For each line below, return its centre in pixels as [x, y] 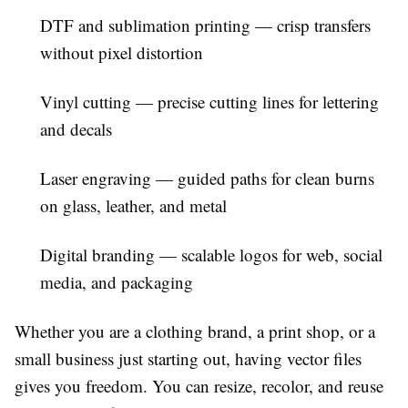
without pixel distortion [122, 53]
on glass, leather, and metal [133, 206]
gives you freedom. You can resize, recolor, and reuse [199, 386]
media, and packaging [117, 282]
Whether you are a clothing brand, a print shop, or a [195, 331]
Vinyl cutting [86, 102]
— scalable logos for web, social [269, 255]
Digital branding [97, 255]
